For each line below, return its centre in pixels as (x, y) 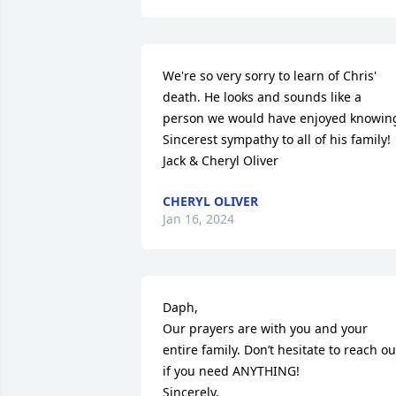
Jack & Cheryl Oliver (221, 160)
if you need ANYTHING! (231, 370)
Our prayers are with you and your (265, 328)
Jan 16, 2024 (198, 218)
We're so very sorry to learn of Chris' (270, 75)
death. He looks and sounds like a (262, 96)
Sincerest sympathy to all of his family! (277, 139)
